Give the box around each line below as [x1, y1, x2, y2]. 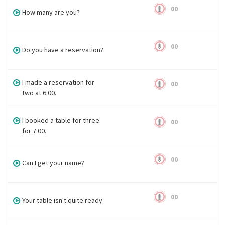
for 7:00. [22, 126, 47, 135]
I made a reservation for [22, 78, 95, 87]
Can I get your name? [22, 158, 85, 167]
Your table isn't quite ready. [22, 196, 104, 205]
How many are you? [22, 8, 80, 17]
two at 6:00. [22, 88, 57, 97]
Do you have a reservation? [22, 45, 104, 54]
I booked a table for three [22, 116, 100, 125]
